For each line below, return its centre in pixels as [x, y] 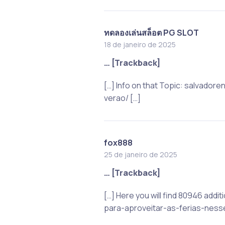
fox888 [118, 142]
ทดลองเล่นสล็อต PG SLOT [151, 32]
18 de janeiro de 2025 [140, 44]
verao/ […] [122, 98]
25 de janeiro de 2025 [140, 154]
